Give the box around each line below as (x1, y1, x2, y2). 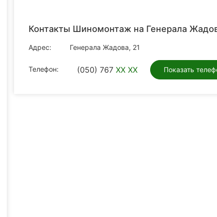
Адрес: (29, 43, 51, 52)
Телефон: (29, 65, 59, 74)
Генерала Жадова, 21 (70, 43, 140, 52)
